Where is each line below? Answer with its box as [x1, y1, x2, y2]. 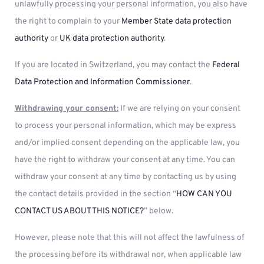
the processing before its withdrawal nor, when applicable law [15, 250, 242, 260]
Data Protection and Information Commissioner [15, 77, 190, 87]
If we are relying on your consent [118, 104, 240, 114]
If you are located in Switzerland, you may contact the [15, 60, 212, 70]
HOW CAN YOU [176, 189, 232, 199]
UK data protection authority [60, 34, 164, 44]
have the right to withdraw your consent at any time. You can [15, 155, 235, 165]
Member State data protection [121, 16, 232, 27]
